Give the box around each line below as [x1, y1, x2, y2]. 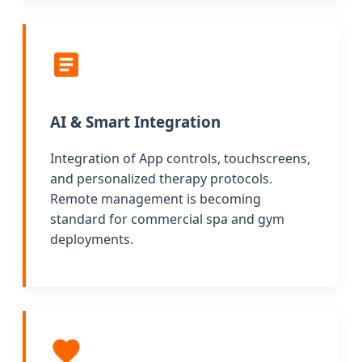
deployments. [50, 229, 133, 248]
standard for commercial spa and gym [50, 209, 284, 228]
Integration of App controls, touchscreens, [50, 149, 310, 167]
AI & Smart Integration [50, 112, 221, 133]
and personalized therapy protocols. [50, 169, 272, 187]
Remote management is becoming [50, 189, 261, 208]
